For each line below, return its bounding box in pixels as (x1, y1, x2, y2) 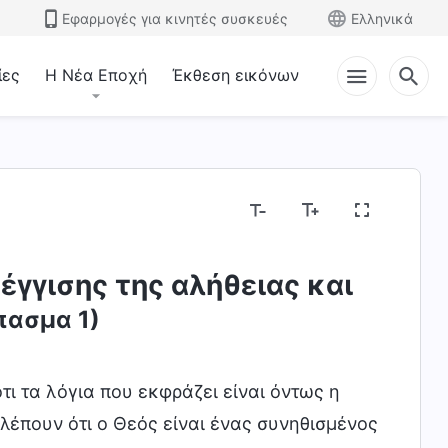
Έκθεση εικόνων (172, 65, 299, 85)
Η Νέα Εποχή (45, 65, 147, 85)
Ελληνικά (351, 9, 413, 27)
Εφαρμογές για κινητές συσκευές (62, 9, 288, 27)
